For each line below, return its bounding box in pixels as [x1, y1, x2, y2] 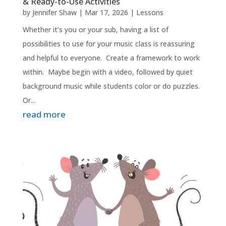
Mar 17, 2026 [84, 7, 128, 17]
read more [22, 108, 66, 120]
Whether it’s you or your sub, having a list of [22, 24, 168, 34]
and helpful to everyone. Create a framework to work [22, 52, 200, 63]
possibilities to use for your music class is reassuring [22, 38, 195, 48]
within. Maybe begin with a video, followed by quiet [22, 67, 193, 77]
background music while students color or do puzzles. [22, 81, 202, 91]
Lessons [136, 7, 163, 17]
